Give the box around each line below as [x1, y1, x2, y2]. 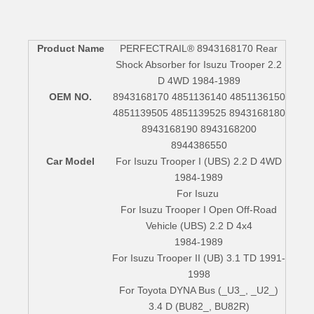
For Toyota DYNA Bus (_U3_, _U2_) [119, 284, 278, 296]
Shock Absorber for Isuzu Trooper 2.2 [116, 58, 282, 70]
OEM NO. [49, 90, 92, 102]
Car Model [46, 155, 95, 167]
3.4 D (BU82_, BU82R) [148, 300, 250, 312]
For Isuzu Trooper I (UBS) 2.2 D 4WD [116, 155, 282, 167]
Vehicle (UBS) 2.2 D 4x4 [145, 219, 252, 231]
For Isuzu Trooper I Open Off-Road [121, 203, 277, 215]
